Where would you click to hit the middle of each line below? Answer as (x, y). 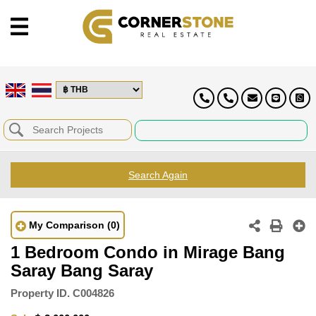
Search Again (158, 175)
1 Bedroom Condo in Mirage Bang (148, 252)
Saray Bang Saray (82, 270)
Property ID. (40, 293)
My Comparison (67, 225)
